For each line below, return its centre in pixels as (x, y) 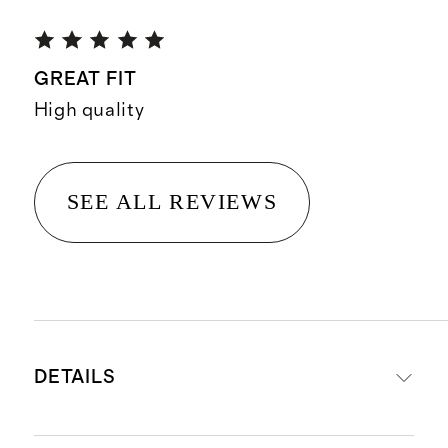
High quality (89, 111)
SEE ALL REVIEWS (172, 202)
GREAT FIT (85, 79)
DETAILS (75, 378)
